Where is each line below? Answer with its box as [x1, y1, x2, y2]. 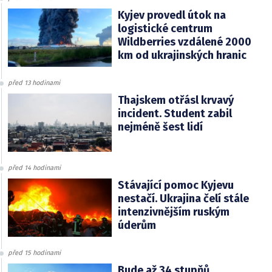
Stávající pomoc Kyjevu [117, 178, 234, 192]
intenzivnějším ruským [117, 205, 229, 219]
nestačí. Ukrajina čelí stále [117, 191, 249, 205]
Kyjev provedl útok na [117, 8, 226, 22]
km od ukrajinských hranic [117, 48, 246, 62]
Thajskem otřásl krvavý [117, 93, 234, 107]
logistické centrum [117, 21, 212, 35]
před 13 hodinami [8, 78, 60, 87]
